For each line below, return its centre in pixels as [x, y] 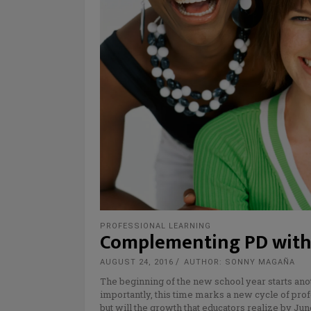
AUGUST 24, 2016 [137, 262]
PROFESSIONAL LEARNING [155, 226]
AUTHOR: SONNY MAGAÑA [239, 262]
